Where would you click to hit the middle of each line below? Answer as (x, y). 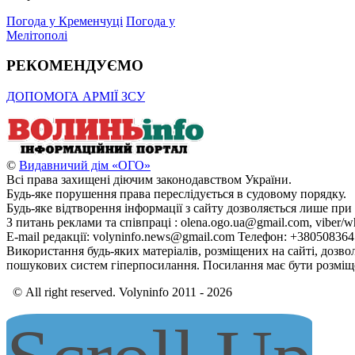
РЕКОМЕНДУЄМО (75, 66)
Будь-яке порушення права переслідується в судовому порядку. (176, 194)
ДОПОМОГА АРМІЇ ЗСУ (76, 97)
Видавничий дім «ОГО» (85, 166)
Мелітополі (37, 35)
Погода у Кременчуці (65, 21)
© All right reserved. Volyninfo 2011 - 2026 (119, 292)
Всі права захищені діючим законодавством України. (149, 180)
